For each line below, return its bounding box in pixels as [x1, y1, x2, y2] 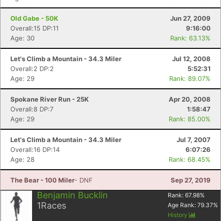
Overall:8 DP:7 [10, 105, 53, 113]
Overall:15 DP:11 [10, 24, 59, 32]
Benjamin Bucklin [37, 190, 108, 200]
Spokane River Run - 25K [10, 95, 89, 103]
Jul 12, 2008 [172, 55, 211, 63]
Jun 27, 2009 [170, 14, 211, 22]
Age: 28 [10, 155, 35, 163]
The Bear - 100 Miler [10, 176, 74, 184]
